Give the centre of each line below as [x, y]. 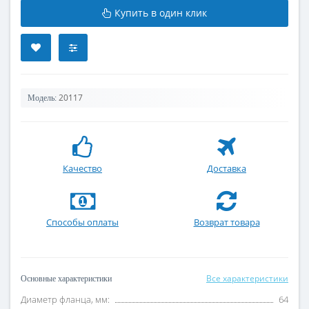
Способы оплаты [82, 222]
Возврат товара [227, 222]
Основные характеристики [66, 278]
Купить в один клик [161, 12]
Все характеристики [247, 278]
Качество [82, 168]
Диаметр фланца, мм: [65, 299]
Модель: [42, 98]
